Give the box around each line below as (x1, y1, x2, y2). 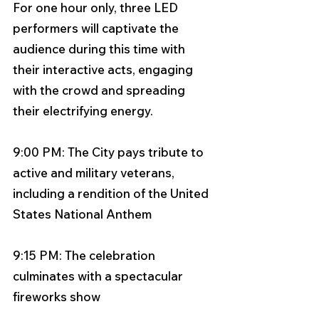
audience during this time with (13, 41, 188, 56)
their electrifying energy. (13, 103, 156, 118)
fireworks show (13, 289, 103, 304)
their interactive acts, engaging (13, 62, 196, 77)
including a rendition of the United (13, 186, 211, 201)
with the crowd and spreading (13, 83, 188, 98)
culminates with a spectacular (13, 268, 186, 283)
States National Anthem (13, 206, 155, 221)
